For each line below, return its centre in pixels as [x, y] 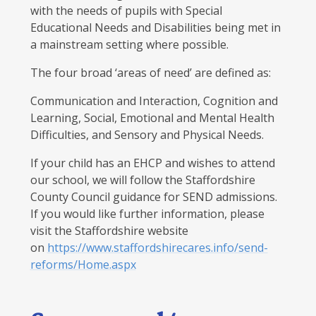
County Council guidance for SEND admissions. [153, 197]
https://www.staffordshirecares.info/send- [157, 248]
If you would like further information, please [147, 214]
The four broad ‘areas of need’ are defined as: [150, 73]
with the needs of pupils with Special [126, 11]
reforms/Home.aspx [83, 265]
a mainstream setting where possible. [129, 45]
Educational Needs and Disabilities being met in [155, 28]
